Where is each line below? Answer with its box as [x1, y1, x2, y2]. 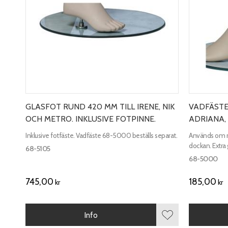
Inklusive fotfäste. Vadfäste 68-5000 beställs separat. [25, 131, 177, 139]
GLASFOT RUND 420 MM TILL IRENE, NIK [25, 102, 175, 112]
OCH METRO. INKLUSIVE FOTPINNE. [25, 114, 156, 124]
